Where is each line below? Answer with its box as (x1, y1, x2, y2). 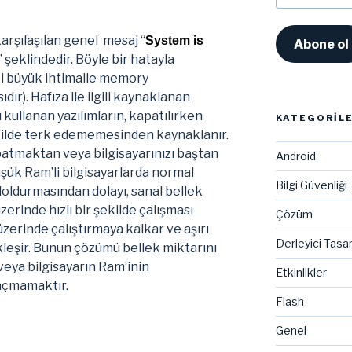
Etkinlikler (275, 266, 327, 280)
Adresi (274, 5, 313, 20)
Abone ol (293, 36, 349, 52)
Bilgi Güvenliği (275, 178, 347, 192)
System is (145, 33, 203, 47)
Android (275, 149, 316, 163)
